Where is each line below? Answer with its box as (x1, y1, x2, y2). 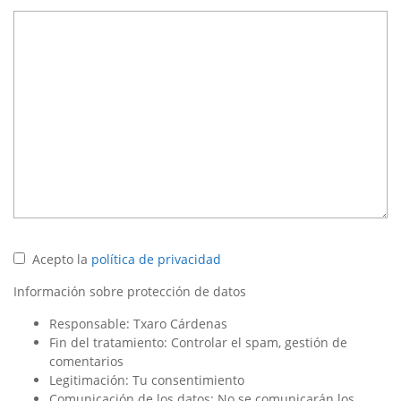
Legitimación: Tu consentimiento (49, 371, 244, 388)
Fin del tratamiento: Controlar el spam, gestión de (49, 333, 347, 351)
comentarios (49, 352, 124, 370)
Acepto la (25, 250, 91, 268)
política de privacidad (91, 250, 221, 268)
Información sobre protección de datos (13, 282, 246, 300)
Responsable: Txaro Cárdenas (49, 314, 227, 332)
